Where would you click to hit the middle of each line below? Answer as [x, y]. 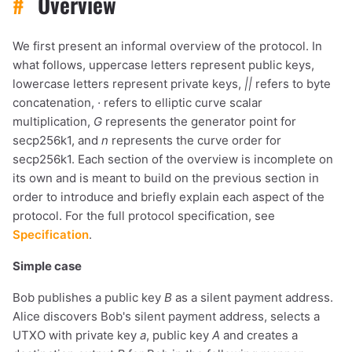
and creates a [259, 335]
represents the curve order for [195, 140]
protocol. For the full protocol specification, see [144, 215]
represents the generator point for [199, 121]
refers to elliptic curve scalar [181, 102]
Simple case [47, 266]
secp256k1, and [57, 140]
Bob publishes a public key [88, 297]
